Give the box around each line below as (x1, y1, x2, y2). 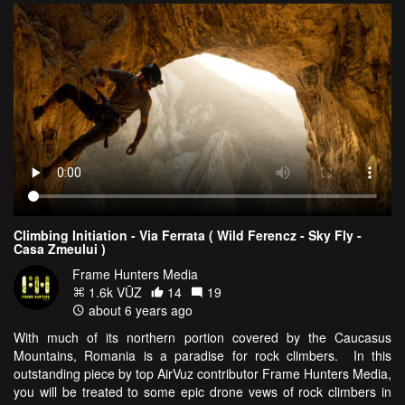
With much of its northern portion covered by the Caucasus (14, 328, 391, 347)
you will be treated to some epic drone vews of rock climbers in (14, 382, 391, 401)
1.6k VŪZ (85, 283, 142, 302)
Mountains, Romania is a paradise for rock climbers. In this (14, 346, 391, 365)
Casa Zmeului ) (14, 240, 106, 259)
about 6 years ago (85, 301, 193, 320)
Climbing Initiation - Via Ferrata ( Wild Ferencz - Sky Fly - (14, 226, 362, 245)
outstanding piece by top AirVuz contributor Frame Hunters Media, (14, 364, 391, 383)
